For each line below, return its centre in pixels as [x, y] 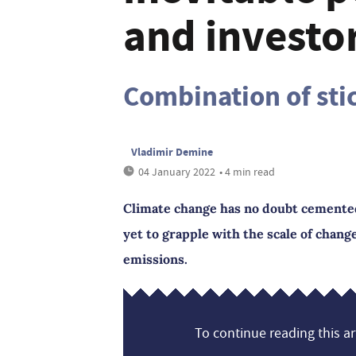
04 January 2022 [177, 172]
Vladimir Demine [172, 152]
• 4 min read [247, 172]
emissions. [155, 259]
